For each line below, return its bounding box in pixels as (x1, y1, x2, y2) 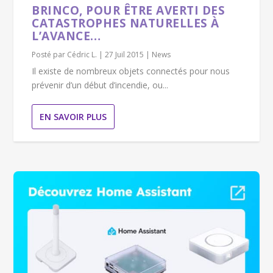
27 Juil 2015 (105, 49, 144, 60)
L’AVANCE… (32, 27, 101, 44)
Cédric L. (67, 49, 97, 60)
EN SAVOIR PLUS (40, 110, 107, 122)
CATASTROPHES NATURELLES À (32, 15, 219, 31)
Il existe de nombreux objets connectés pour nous (32, 65, 230, 77)
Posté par (32, 49, 68, 60)
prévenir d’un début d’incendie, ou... (32, 79, 169, 91)
